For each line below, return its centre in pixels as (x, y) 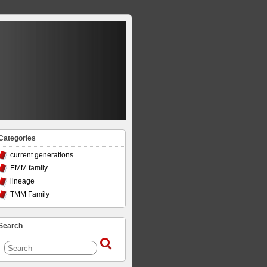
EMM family (29, 168)
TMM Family (30, 194)
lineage (22, 181)
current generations (42, 155)
